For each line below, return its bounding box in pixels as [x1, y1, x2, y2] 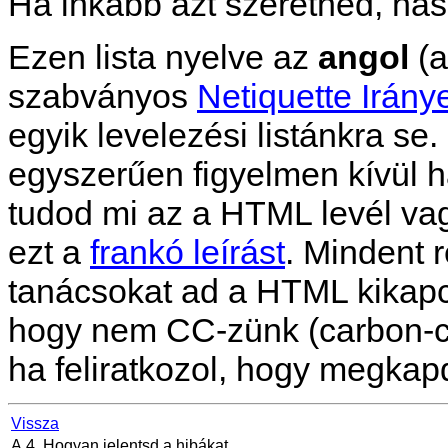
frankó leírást [90, 232, 285, 271]
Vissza [11, 414, 59, 432]
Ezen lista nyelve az [8, 37, 318, 76]
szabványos [8, 76, 197, 115]
